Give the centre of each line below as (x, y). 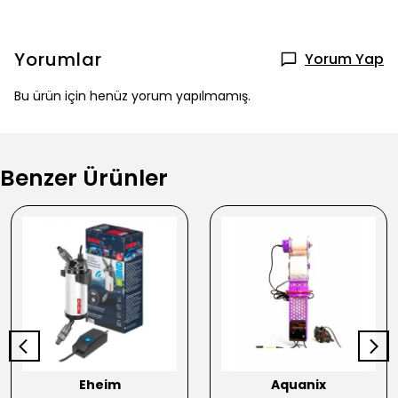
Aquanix (298, 384)
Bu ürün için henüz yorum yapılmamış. (132, 96)
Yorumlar (58, 59)
